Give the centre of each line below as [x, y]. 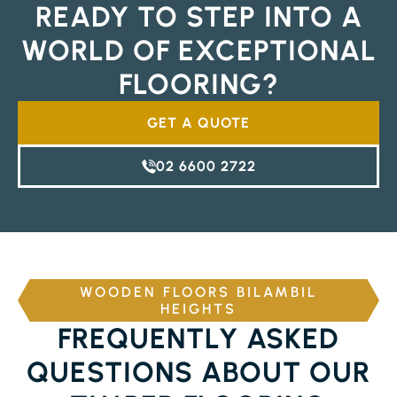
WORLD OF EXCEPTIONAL [198, 51]
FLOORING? [198, 84]
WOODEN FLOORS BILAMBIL [198, 292]
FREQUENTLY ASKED [198, 339]
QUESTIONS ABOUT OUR [198, 372]
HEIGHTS [198, 309]
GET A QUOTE [198, 123]
